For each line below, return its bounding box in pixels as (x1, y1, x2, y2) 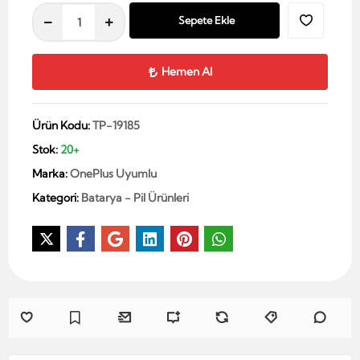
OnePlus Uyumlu (70, 166, 157, 182)
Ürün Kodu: (32, 118, 92, 133)
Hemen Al (161, 64, 212, 80)
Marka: (32, 166, 70, 182)
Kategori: (32, 190, 81, 206)
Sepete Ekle (178, 14, 235, 27)
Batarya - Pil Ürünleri (81, 190, 189, 206)
